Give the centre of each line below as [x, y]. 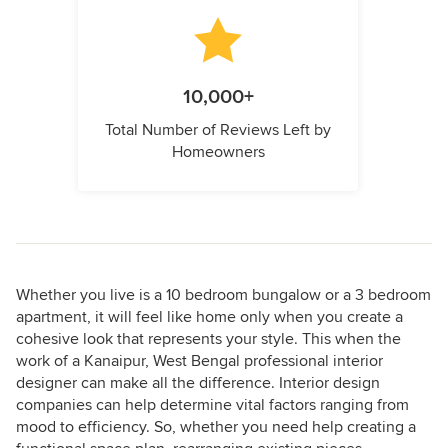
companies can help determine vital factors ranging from [212, 405]
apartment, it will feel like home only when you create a [209, 317]
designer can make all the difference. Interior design [198, 383]
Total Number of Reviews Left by [218, 130]
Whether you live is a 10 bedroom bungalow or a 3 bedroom [223, 295]
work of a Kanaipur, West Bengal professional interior [199, 361]
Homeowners [218, 152]
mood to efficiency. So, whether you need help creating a [216, 427]
